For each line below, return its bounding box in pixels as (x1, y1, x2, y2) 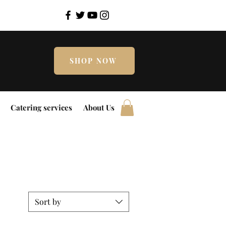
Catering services (10, 102, 72, 112)
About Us (83, 102, 115, 112)
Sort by (35, 196, 61, 207)
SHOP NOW (70, 56, 117, 66)
